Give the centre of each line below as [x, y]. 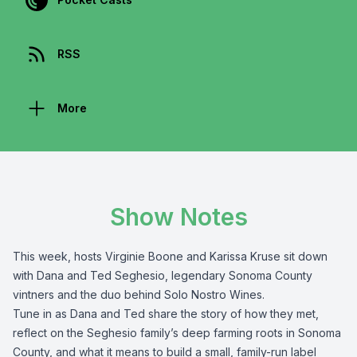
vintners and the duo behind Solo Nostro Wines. [140, 294]
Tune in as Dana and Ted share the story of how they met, [166, 314]
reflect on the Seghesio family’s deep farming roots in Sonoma [177, 333]
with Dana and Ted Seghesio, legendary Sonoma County [163, 275]
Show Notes [178, 217]
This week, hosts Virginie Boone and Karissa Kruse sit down [170, 256]
